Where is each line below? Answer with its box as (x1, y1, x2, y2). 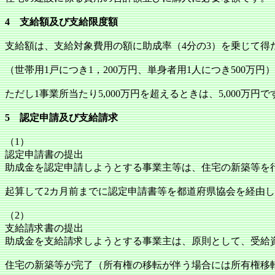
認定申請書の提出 (5, 149, 83, 160)
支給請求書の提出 (5, 223, 83, 233)
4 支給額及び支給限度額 (5, 17, 118, 27)
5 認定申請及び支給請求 (5, 112, 118, 123)
